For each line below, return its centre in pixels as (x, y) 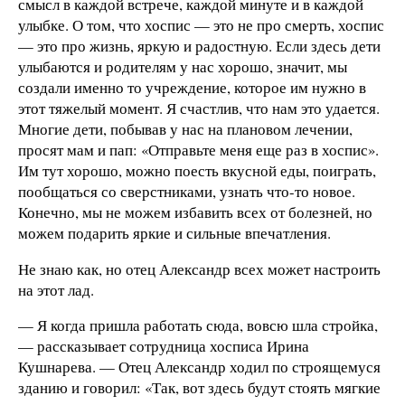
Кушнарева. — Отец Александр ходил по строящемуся (199, 367)
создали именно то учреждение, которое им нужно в (192, 87)
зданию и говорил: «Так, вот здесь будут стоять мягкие (199, 388)
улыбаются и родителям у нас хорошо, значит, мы (183, 66)
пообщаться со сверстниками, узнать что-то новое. (187, 191)
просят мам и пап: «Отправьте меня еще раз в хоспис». (198, 149)
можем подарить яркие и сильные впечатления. (174, 232)
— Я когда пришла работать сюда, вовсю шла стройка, (198, 325)
